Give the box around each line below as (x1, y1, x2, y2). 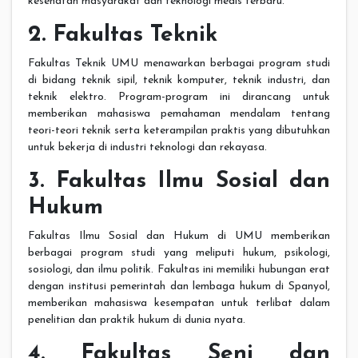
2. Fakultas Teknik (28, 24, 217, 47)
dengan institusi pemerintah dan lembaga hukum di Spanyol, (28, 280, 330, 293)
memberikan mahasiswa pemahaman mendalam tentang (28, 108, 330, 121)
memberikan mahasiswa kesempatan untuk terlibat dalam (28, 297, 330, 310)
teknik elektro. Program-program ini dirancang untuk (28, 91, 330, 104)
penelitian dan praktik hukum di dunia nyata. (28, 314, 245, 327)
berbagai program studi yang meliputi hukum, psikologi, (28, 247, 330, 260)
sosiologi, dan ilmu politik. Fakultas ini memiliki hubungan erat (28, 264, 330, 276)
